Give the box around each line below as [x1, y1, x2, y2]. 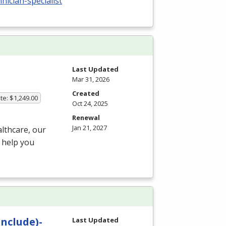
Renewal [72, 112, 100, 122]
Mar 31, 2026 [72, 74, 109, 84]
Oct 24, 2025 [72, 98, 108, 108]
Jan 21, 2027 [72, 123, 107, 132]
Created [72, 88, 99, 98]
